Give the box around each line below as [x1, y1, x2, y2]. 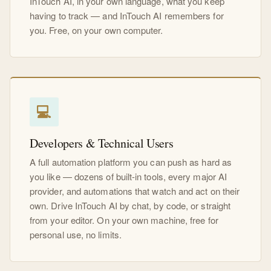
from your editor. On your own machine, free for [30, 213, 218, 226]
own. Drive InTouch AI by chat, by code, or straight [30, 198, 231, 212]
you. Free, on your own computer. [30, 23, 163, 36]
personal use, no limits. [30, 227, 122, 241]
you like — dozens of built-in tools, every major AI [30, 169, 227, 183]
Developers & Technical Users [30, 134, 174, 151]
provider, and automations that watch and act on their [30, 184, 240, 197]
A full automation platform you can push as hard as [30, 155, 232, 168]
